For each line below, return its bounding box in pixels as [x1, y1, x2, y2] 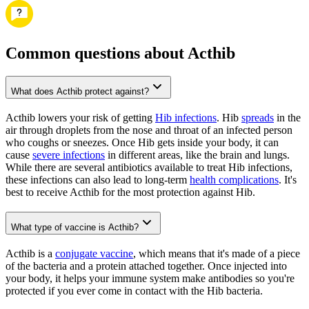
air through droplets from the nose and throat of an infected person [6, 124, 292, 137]
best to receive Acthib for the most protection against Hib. [6, 186, 255, 199]
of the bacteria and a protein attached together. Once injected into [6, 259, 287, 272]
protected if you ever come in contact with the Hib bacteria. [6, 284, 263, 297]
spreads [241, 112, 274, 124]
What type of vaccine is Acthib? [11, 221, 139, 232]
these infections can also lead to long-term [6, 174, 190, 186]
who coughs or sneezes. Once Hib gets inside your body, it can [6, 137, 279, 149]
